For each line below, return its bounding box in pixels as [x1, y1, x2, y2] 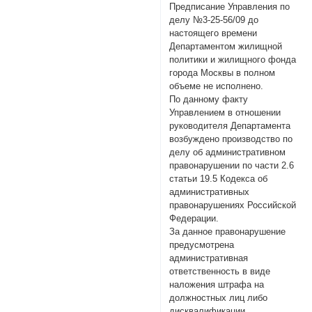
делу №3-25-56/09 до [169, 14, 259, 25]
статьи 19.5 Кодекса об [169, 173, 268, 184]
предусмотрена [169, 239, 235, 250]
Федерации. [169, 212, 219, 224]
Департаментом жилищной [169, 40, 283, 52]
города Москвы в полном [169, 67, 276, 78]
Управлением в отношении [169, 107, 281, 118]
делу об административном [169, 146, 286, 157]
